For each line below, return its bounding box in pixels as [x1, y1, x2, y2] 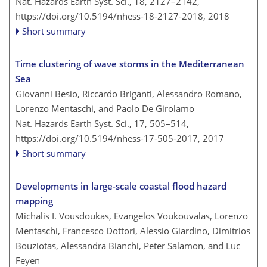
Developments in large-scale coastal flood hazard [15, 179, 226, 192]
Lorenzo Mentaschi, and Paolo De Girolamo [15, 102, 194, 114]
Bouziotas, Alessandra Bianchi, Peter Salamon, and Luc [15, 239, 240, 252]
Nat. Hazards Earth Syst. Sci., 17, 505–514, [15, 117, 189, 129]
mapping [15, 194, 53, 207]
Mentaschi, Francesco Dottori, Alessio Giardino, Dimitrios [15, 224, 250, 237]
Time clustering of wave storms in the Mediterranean [15, 57, 244, 70]
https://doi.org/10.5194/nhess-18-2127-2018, [15, 10, 206, 22]
